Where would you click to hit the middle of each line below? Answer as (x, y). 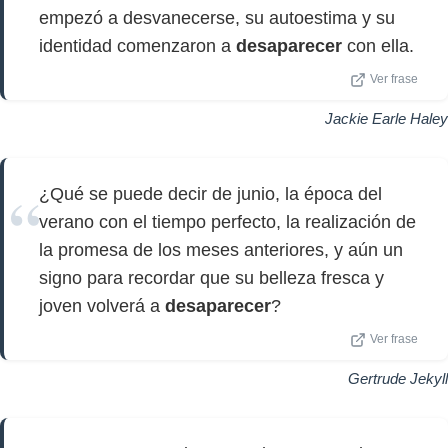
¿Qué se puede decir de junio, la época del (210, 194)
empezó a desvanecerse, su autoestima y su (217, 18)
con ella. (378, 46)
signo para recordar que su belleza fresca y (211, 278)
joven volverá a (102, 306)
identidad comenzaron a (137, 46)
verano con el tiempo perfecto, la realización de (227, 222)
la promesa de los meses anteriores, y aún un (221, 250)
